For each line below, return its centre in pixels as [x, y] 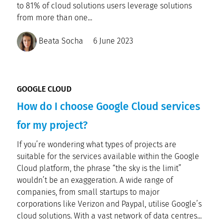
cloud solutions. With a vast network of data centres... [109, 216]
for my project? [52, 125]
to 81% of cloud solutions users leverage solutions [104, 6]
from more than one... [55, 18]
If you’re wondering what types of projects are [97, 144]
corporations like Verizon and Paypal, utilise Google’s [109, 204]
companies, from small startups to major [88, 192]
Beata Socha [60, 41]
